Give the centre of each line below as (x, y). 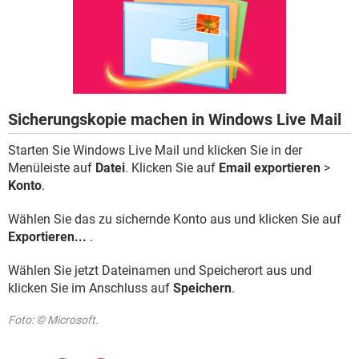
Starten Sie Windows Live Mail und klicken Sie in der (155, 150)
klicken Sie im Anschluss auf (91, 288)
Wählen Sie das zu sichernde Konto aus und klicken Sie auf (175, 219)
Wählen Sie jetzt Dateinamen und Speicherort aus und (160, 270)
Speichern (202, 288)
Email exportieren (270, 168)
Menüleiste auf (52, 168)
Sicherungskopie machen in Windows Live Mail (175, 119)
